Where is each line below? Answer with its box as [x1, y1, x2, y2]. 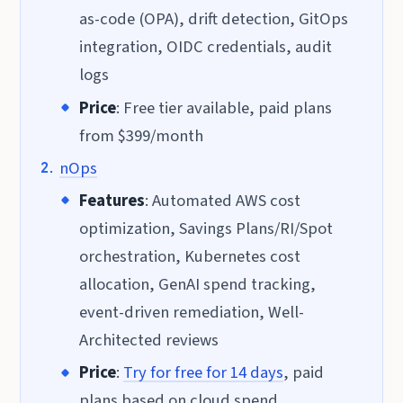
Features [78, 188, 145, 212]
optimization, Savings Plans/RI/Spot [78, 216, 333, 240]
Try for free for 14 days [122, 361, 283, 385]
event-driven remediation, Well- [78, 300, 304, 324]
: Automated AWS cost [144, 188, 300, 212]
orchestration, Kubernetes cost [78, 244, 300, 268]
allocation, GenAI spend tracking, [78, 272, 316, 296]
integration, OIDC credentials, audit [78, 35, 332, 59]
